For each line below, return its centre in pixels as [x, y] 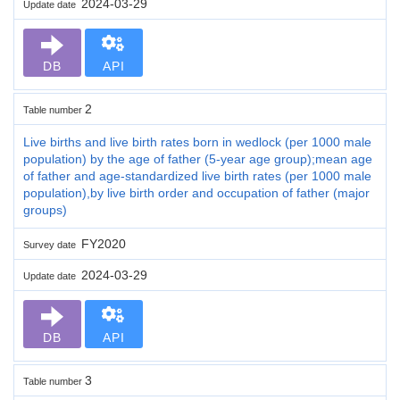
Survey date [52, 244]
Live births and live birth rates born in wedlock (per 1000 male [197, 142]
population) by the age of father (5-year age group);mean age [198, 158]
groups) [45, 209]
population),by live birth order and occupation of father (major [196, 192]
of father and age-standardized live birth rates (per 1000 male [197, 175]
